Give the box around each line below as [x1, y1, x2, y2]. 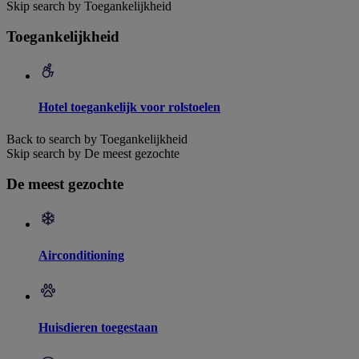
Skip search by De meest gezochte [6, 146, 179, 160]
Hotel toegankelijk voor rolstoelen [38, 100, 220, 115]
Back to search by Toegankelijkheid [6, 131, 188, 146]
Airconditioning [38, 248, 124, 263]
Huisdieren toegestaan [38, 320, 158, 334]
